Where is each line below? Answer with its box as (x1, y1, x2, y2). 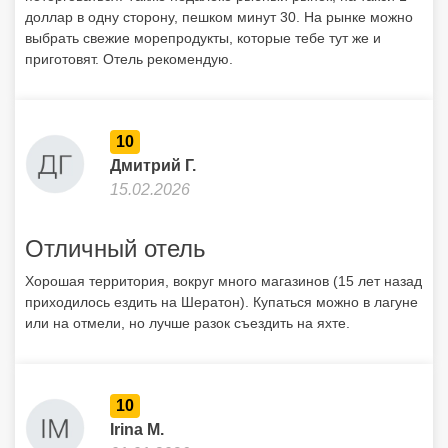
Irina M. (110, 421, 164, 438)
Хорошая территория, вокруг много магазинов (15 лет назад (25, 273, 422, 289)
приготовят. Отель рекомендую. (25, 51, 233, 67)
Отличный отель (25, 235, 206, 262)
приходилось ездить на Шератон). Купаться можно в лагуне (25, 294, 418, 310)
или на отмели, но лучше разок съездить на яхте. (25, 315, 350, 331)
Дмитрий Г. (110, 157, 196, 174)
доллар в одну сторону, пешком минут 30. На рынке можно (25, 9, 413, 25)
